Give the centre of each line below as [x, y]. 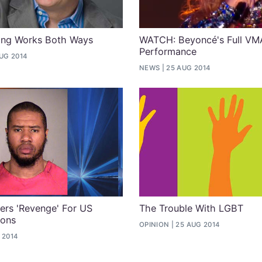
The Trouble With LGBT [191, 208]
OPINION [154, 224]
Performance [168, 52]
